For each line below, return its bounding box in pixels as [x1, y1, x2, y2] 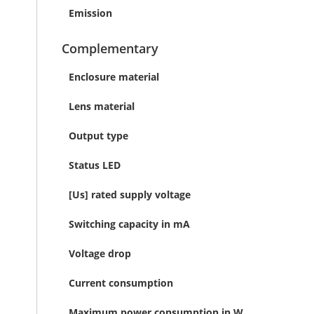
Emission [69, 6, 112, 20]
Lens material [69, 100, 135, 113]
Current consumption [69, 276, 173, 289]
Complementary [62, 40, 158, 57]
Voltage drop [69, 247, 131, 260]
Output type [69, 129, 128, 142]
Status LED [69, 158, 121, 172]
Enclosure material [69, 70, 159, 83]
